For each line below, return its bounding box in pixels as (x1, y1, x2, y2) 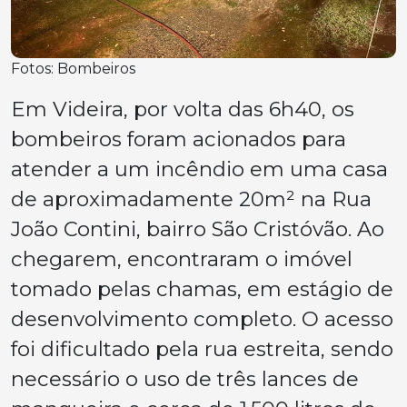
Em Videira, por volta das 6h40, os (11, 96, 354, 123)
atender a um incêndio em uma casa (11, 156, 388, 183)
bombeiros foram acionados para (11, 126, 346, 153)
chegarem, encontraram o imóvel (11, 246, 352, 273)
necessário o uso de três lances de (11, 366, 359, 392)
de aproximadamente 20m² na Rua (11, 186, 372, 213)
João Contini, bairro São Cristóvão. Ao (11, 216, 384, 243)
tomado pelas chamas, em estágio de (11, 276, 393, 303)
